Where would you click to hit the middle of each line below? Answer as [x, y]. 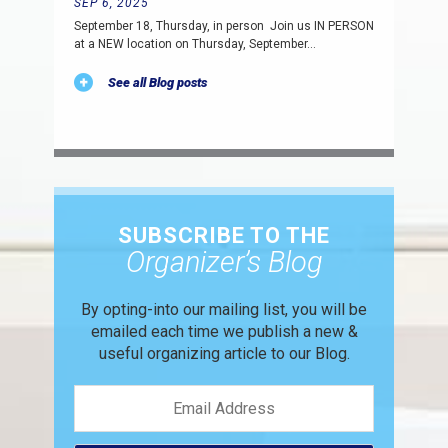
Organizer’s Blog [224, 262]
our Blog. [319, 353]
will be [344, 309]
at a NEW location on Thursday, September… [195, 44]
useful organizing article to [193, 353]
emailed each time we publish [196, 331]
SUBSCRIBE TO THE [224, 235]
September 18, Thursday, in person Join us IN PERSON [224, 26]
